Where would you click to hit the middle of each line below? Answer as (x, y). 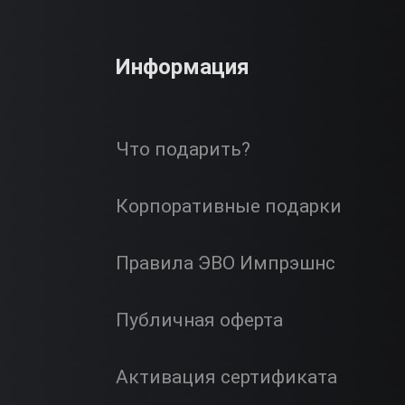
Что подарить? (183, 149)
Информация (182, 66)
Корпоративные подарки (228, 206)
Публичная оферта (199, 320)
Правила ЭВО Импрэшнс (225, 263)
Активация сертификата (226, 377)
